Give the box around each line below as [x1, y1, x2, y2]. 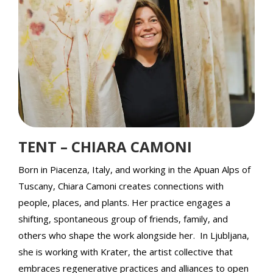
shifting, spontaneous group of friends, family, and [18, 213, 228, 225]
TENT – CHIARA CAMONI [18, 136, 192, 157]
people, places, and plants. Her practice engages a [18, 196, 230, 209]
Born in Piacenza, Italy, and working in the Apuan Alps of [18, 163, 250, 176]
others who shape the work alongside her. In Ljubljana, [18, 229, 252, 242]
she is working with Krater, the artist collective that [18, 246, 233, 258]
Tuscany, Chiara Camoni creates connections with [18, 180, 224, 193]
